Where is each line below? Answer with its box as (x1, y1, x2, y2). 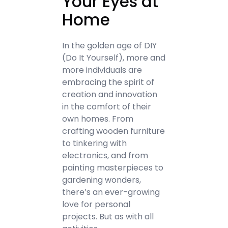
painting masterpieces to (62, 162, 164, 174)
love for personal (62, 198, 131, 210)
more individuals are (62, 64, 142, 76)
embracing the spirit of (62, 76, 155, 88)
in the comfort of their (62, 101, 152, 112)
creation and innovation (62, 89, 158, 100)
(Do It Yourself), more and (62, 52, 166, 64)
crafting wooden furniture (62, 125, 165, 137)
